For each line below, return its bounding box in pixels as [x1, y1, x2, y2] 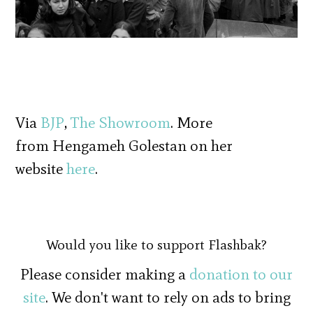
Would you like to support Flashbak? [46, 236, 267, 254]
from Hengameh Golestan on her [15, 136, 233, 156]
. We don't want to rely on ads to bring [45, 288, 291, 307]
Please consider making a [20, 265, 189, 284]
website [15, 159, 67, 179]
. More [170, 113, 213, 133]
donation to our [189, 265, 293, 284]
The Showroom [71, 113, 171, 133]
